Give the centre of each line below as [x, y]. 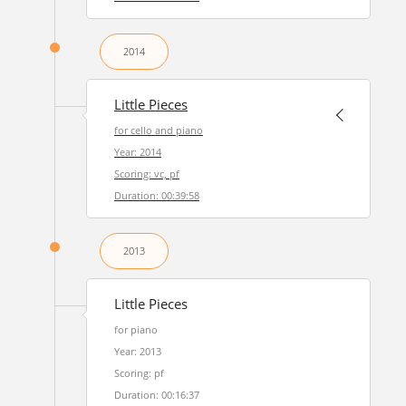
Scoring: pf [139, 373]
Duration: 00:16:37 [156, 395]
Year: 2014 [137, 152]
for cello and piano [158, 130]
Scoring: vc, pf [146, 174]
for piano [135, 329]
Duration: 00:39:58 [156, 195]
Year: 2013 [137, 351]
